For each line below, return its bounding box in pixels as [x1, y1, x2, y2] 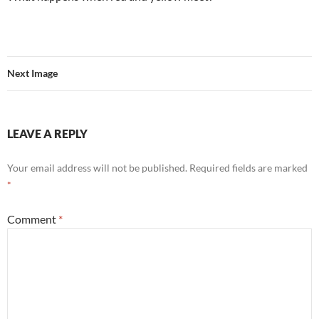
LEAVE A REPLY [7, 126, 88, 140]
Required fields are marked [189, 161, 308, 174]
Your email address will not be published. [7, 161, 187, 174]
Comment [7, 211, 58, 226]
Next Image [7, 66, 58, 79]
